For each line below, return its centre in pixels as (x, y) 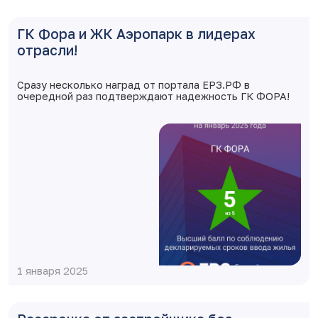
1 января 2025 (53, 271)
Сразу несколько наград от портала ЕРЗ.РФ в (133, 85)
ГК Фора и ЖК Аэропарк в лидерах (136, 34)
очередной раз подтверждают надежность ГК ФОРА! (153, 96)
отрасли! (47, 50)
